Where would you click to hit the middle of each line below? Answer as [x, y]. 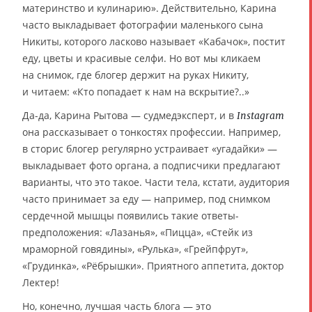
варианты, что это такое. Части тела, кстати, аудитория [156, 182]
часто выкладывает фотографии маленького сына [143, 25]
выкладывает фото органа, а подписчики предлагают [151, 165]
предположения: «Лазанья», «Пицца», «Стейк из [138, 232]
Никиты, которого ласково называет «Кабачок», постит [154, 41]
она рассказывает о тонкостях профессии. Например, [151, 132]
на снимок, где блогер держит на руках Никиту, [135, 75]
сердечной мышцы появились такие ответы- [131, 216]
